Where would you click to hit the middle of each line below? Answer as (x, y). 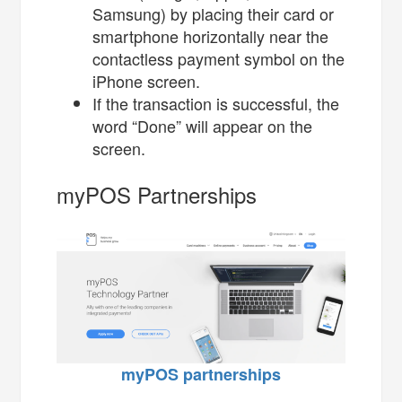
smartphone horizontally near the (211, 35)
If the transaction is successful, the (216, 103)
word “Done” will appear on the (203, 125)
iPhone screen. (149, 80)
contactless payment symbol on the (219, 58)
